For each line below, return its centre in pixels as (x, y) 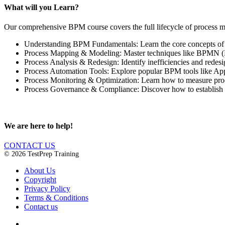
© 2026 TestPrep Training (41, 154)
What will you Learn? (41, 7)
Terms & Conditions (56, 198)
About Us (40, 171)
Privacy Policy (47, 189)
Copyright (40, 180)
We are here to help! (38, 126)
